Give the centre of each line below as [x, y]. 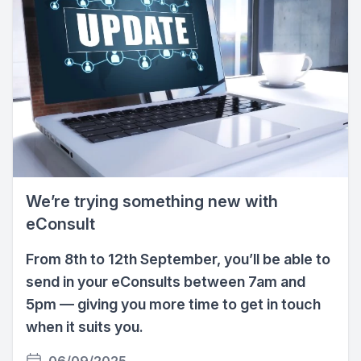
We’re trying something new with [152, 202]
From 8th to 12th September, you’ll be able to [178, 259]
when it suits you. [85, 327]
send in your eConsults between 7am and [166, 282]
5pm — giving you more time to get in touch [173, 305]
